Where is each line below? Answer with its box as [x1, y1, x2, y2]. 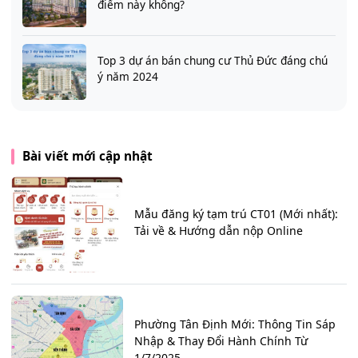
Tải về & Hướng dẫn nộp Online [134, 222, 303, 238]
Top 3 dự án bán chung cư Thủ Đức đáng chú [97, 53, 328, 69]
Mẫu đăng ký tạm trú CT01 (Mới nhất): [134, 205, 338, 221]
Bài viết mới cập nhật [22, 148, 153, 165]
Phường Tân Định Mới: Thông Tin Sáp [134, 316, 336, 332]
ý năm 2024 [97, 69, 158, 85]
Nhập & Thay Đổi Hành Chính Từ [134, 333, 308, 349]
